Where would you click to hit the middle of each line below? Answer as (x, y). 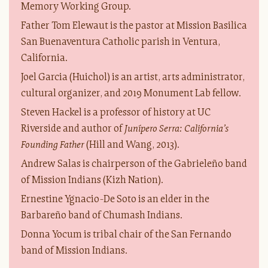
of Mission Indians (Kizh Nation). (92, 179)
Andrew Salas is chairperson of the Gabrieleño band (134, 163)
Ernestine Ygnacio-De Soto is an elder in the (115, 199)
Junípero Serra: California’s (176, 128)
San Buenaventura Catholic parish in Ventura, (121, 41)
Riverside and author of (73, 128)
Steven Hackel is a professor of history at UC (116, 112)
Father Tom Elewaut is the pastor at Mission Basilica (134, 25)
